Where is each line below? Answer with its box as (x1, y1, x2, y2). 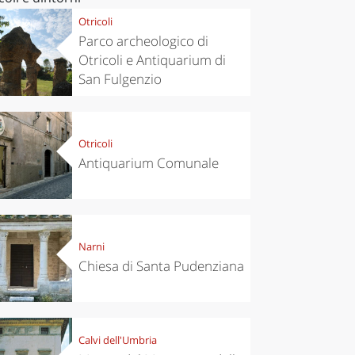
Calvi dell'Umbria (78, 333, 157, 348)
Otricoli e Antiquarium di (78, 51, 226, 70)
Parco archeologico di (78, 32, 208, 51)
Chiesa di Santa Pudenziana (78, 257, 244, 276)
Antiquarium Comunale (78, 154, 219, 173)
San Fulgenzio (78, 70, 162, 89)
